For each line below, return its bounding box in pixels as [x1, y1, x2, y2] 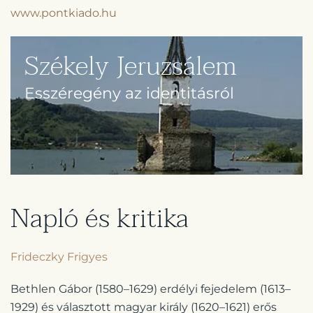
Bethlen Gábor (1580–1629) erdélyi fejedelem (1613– [10, 282, 291, 296]
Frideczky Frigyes [10, 249, 108, 263]
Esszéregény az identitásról [24, 83, 234, 103]
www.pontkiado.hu [10, 6, 117, 20]
